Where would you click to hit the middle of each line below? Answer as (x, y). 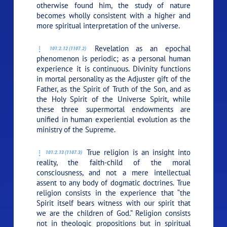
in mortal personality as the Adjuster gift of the (113, 79)
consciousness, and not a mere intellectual (113, 172)
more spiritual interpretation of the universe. (108, 25)
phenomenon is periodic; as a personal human (113, 58)
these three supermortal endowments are (113, 109)
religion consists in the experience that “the (113, 193)
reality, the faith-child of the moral (113, 162)
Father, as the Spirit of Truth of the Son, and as (113, 89)
